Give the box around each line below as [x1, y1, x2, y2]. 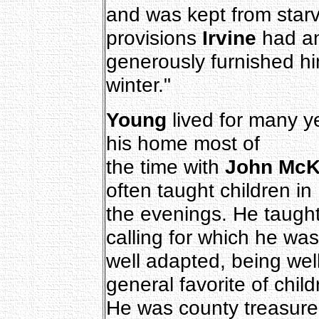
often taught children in [105, 178, 312, 202]
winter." [105, 73, 171, 96]
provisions [105, 26, 202, 49]
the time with [105, 155, 225, 178]
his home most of [105, 131, 260, 155]
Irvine [202, 26, 256, 49]
